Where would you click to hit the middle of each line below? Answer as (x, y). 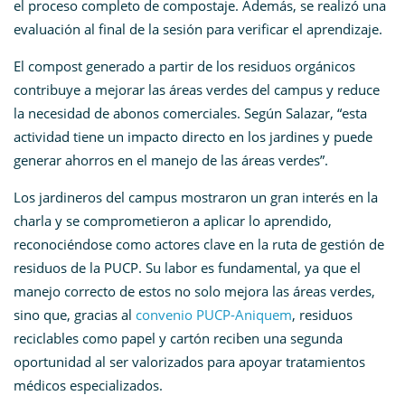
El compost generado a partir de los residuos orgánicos (184, 66)
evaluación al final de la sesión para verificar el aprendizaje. (200, 29)
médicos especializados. (88, 386)
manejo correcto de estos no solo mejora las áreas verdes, (194, 292)
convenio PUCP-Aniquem (214, 315)
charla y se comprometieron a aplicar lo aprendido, (173, 221)
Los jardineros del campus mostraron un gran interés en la (196, 198)
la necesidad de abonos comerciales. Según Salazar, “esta (190, 113)
